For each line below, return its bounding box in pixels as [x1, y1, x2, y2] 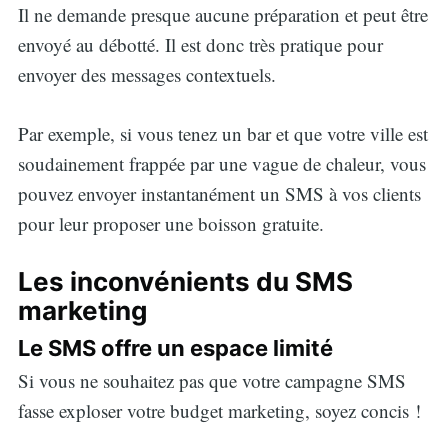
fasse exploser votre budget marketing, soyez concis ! [17, 397, 421, 423]
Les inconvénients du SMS [17, 266, 353, 298]
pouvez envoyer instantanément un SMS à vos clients [17, 180, 421, 206]
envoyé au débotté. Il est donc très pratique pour [17, 32, 383, 58]
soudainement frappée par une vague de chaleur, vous [17, 150, 426, 176]
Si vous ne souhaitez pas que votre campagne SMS [17, 367, 406, 393]
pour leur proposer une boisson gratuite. [17, 210, 324, 236]
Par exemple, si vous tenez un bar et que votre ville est [17, 120, 428, 146]
